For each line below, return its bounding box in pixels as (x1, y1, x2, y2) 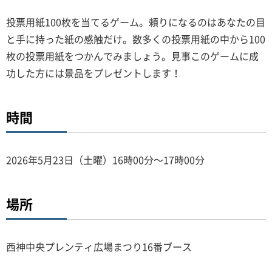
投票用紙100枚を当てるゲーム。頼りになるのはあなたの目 (6, 15, 265, 30)
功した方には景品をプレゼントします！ (6, 66, 181, 81)
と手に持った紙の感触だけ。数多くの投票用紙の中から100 (6, 32, 265, 47)
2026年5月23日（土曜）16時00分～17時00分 (6, 152, 205, 168)
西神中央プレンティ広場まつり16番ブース (6, 239, 192, 254)
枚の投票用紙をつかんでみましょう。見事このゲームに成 (6, 49, 259, 64)
